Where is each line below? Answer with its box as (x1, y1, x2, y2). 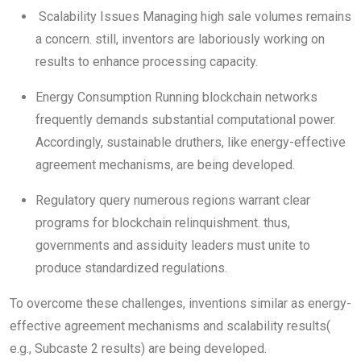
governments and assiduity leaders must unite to (35, 238, 310, 254)
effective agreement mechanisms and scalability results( (10, 318, 330, 334)
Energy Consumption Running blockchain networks (35, 89, 317, 106)
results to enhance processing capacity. (35, 54, 258, 70)
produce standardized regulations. (35, 260, 227, 276)
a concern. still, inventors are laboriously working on (35, 31, 325, 48)
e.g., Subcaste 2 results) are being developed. (10, 341, 267, 357)
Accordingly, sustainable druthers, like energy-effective (35, 135, 346, 151)
